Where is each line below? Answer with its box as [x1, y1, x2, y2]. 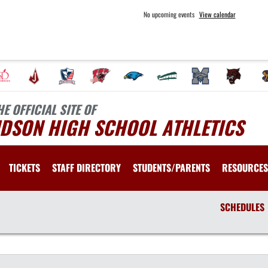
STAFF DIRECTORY [52, 160, 121, 175]
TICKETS [9, 160, 40, 175]
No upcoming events [143, 9, 194, 19]
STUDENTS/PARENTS [133, 160, 210, 175]
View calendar [199, 9, 236, 19]
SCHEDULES [220, 200, 264, 214]
